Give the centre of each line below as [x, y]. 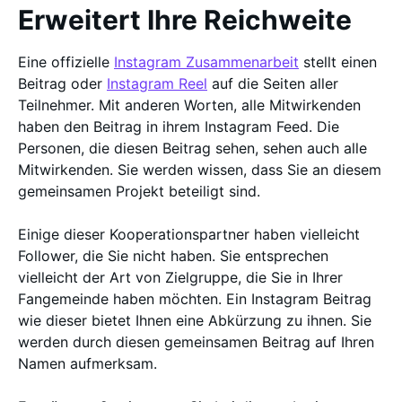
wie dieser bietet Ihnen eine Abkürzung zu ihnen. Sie [195, 320]
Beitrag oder [62, 83]
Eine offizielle [66, 62]
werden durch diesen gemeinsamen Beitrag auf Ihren [196, 342]
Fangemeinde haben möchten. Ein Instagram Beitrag [195, 299]
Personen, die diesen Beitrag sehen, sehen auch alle [192, 148]
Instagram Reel [157, 83]
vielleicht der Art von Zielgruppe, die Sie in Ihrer [180, 277]
